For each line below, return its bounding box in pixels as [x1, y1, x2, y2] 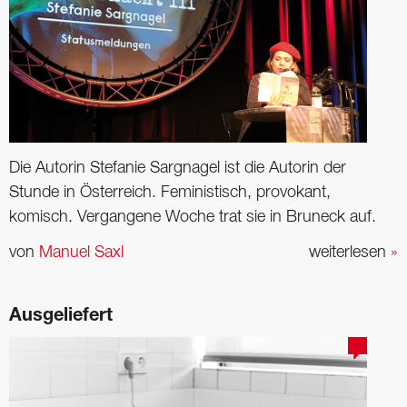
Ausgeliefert [9, 308, 113, 327]
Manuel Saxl [39, 245, 124, 261]
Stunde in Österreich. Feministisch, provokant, [9, 184, 331, 200]
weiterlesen [309, 245, 391, 261]
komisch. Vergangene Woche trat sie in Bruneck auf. [9, 209, 376, 224]
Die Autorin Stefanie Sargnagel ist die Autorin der [9, 160, 346, 175]
